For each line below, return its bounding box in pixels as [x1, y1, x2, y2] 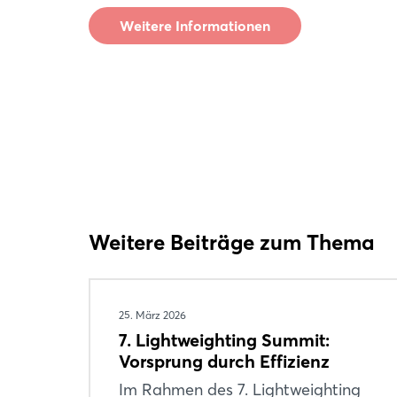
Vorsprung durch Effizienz [119, 350, 330, 372]
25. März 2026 [119, 308, 186, 322]
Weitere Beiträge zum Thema [89, 230, 375, 255]
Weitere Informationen [120, 17, 270, 35]
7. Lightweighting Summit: [119, 329, 330, 351]
